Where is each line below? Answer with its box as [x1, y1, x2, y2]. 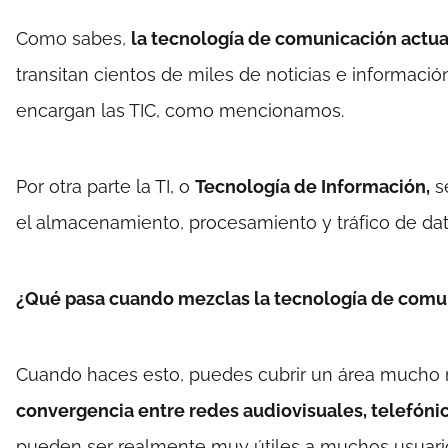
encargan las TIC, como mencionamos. [16, 100, 344, 121]
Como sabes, [16, 28, 131, 49]
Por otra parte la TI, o [16, 176, 195, 197]
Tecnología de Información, [195, 176, 430, 197]
